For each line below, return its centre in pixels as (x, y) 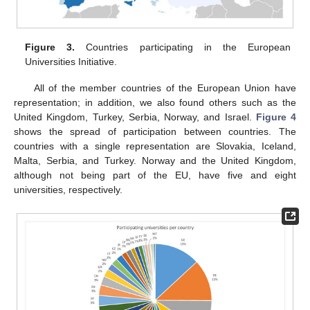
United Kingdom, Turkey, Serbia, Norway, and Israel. (135, 117)
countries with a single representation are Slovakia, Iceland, (155, 146)
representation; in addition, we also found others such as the (155, 103)
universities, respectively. (68, 190)
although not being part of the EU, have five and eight (155, 175)
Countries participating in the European (183, 47)
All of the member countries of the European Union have (165, 88)
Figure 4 (276, 117)
